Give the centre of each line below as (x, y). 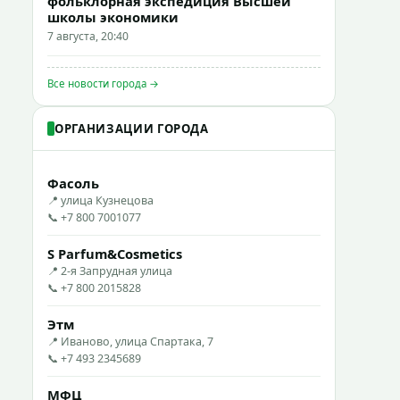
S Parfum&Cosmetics (115, 254)
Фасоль (73, 183)
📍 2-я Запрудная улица (110, 271)
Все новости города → (103, 83)
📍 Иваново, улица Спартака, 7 (130, 342)
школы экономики (113, 17)
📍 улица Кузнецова (100, 200)
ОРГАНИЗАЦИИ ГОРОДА (132, 129)
